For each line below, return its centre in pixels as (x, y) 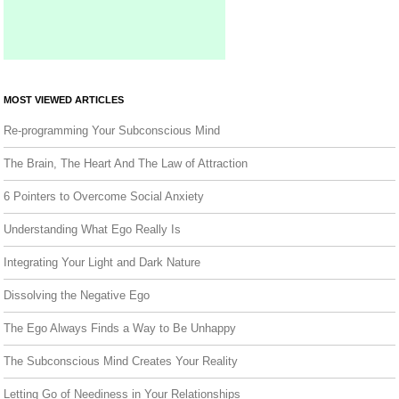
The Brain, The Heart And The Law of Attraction (126, 163)
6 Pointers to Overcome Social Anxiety (104, 196)
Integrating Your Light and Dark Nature (102, 262)
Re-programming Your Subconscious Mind (112, 130)
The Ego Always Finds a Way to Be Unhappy (120, 328)
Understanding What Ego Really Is (92, 229)
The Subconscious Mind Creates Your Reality (121, 361)
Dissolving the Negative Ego (77, 295)
